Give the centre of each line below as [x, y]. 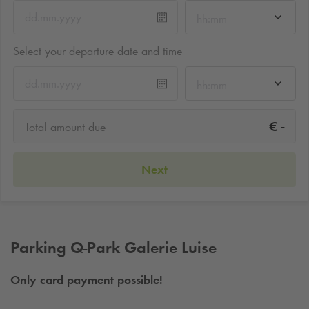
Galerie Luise [168, 247]
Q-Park [95, 247]
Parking [40, 247]
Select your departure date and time [98, 51]
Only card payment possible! [87, 280]
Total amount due [65, 127]
